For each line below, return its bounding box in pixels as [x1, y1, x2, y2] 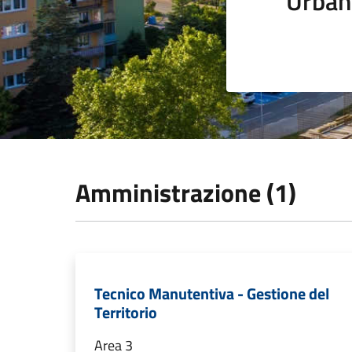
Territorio [94, 300, 157, 324]
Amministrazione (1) [75, 174, 296, 211]
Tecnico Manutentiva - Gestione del [94, 281, 329, 306]
